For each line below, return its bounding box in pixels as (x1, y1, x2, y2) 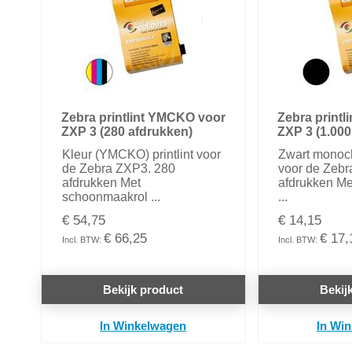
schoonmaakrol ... (61, 190, 160, 204)
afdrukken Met (61, 176, 141, 190)
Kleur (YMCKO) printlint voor (61, 148, 221, 162)
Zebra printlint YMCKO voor (60, 111, 225, 125)
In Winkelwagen (100, 319, 187, 333)
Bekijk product (103, 283, 184, 297)
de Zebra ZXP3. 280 (61, 162, 175, 176)
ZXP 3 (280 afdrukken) (60, 125, 192, 139)
